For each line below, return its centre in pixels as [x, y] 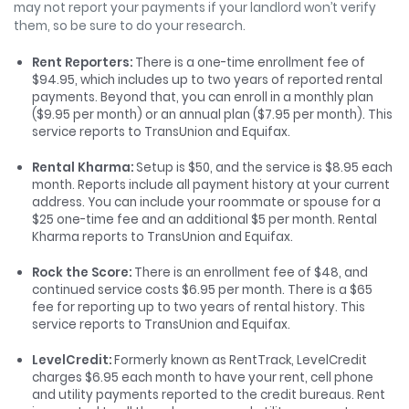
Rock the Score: [82, 272]
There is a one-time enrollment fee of [249, 62]
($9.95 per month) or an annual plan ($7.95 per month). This [212, 114]
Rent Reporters [81, 62]
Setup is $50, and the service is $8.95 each [263, 167]
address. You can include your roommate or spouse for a [206, 202]
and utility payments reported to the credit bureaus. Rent [209, 394]
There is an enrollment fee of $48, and [250, 272]
